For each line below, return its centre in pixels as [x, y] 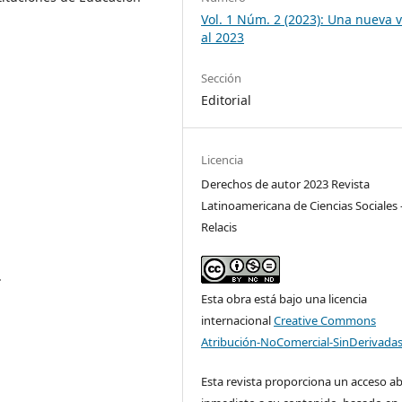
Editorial [227, 100]
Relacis [219, 227]
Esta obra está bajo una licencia [284, 298]
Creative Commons [325, 320]
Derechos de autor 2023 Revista [286, 184]
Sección [222, 78]
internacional [238, 320]
